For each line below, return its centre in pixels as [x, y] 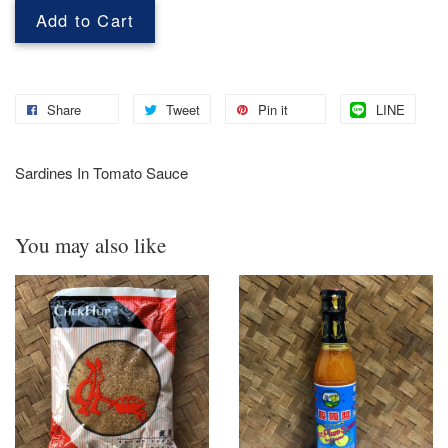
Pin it [273, 109]
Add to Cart [85, 19]
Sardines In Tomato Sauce [101, 172]
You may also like [90, 244]
